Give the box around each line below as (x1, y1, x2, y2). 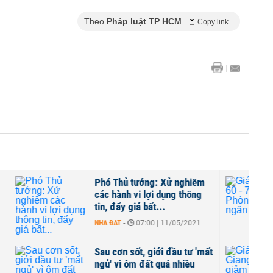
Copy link (197, 18, 229, 26)
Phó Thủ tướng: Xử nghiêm (94, 176, 205, 188)
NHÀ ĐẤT (94, 219, 121, 227)
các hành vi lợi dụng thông (94, 188, 202, 200)
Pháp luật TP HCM (107, 16, 182, 26)
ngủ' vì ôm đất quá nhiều (94, 258, 194, 270)
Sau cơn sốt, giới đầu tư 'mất (94, 246, 213, 258)
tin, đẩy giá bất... (94, 200, 165, 213)
